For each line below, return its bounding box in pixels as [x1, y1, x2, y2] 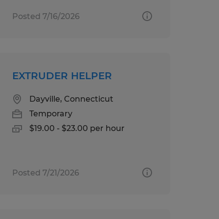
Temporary [29, 109, 72, 118]
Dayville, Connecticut [29, 94, 113, 104]
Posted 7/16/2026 [12, 11, 80, 21]
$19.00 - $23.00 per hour [29, 123, 125, 133]
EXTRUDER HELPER [12, 69, 112, 82]
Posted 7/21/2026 [12, 168, 79, 177]
